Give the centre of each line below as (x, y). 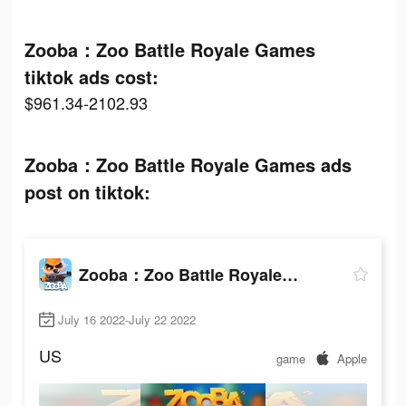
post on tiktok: (87, 192)
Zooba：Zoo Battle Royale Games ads (188, 164)
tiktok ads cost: (92, 77)
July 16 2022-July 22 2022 (127, 320)
